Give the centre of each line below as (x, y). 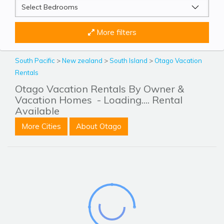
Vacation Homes (55, 100)
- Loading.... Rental (138, 100)
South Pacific (36, 61)
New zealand (83, 61)
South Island (129, 61)
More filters (115, 32)
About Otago (99, 126)
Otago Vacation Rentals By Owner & (99, 89)
